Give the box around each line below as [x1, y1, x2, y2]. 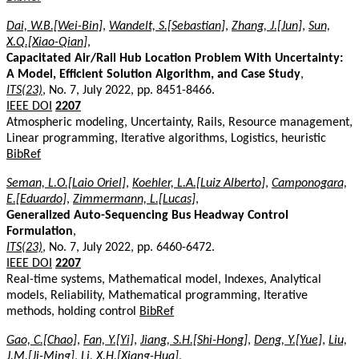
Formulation [6, 224, 73, 238]
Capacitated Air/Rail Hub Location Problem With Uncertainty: [6, 51, 343, 65]
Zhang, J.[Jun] [232, 19, 302, 33]
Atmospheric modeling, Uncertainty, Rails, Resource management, [6, 115, 353, 129]
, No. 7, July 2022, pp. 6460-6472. [42, 240, 215, 254]
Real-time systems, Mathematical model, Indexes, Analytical [6, 272, 321, 286]
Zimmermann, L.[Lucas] [73, 192, 196, 206]
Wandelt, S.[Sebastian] [109, 19, 225, 33]
